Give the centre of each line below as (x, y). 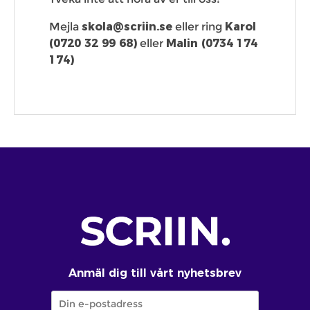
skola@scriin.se (127, 27)
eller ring (199, 27)
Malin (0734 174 (212, 44)
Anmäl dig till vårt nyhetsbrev (155, 273)
